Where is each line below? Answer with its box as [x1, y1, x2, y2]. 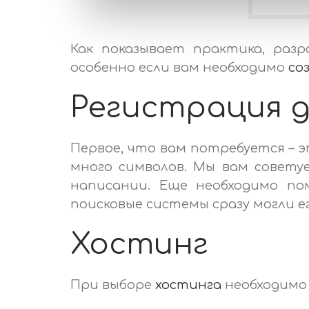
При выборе [70, 277, 155, 292]
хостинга [155, 277, 221, 292]
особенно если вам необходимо [70, 60, 288, 74]
